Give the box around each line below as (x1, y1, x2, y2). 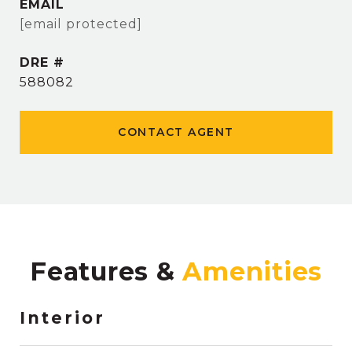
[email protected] (20, 16, 142, 31)
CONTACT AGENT (118, 125, 234, 139)
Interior (20, 308, 105, 328)
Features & (30, 256, 183, 287)
